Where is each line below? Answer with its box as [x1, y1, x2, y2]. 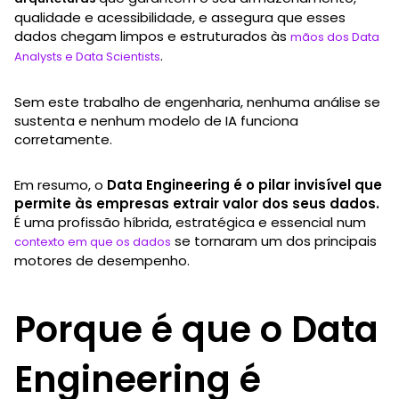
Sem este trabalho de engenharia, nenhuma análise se [14, 92, 380, 111]
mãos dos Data [290, 28, 379, 45]
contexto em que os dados [14, 232, 171, 250]
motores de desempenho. [14, 250, 190, 270]
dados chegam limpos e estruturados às [14, 26, 290, 45]
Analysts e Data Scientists [14, 47, 160, 65]
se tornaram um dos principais [171, 231, 377, 250]
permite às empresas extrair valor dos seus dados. [14, 193, 379, 213]
